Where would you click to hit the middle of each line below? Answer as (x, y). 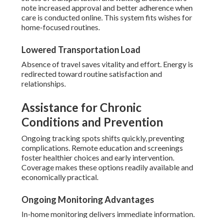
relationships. (44, 84)
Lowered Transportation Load (81, 50)
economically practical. (60, 177)
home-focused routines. (61, 27)
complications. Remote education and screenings (102, 148)
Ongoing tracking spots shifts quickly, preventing (103, 138)
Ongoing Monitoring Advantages (88, 200)
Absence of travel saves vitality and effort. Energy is (107, 64)
